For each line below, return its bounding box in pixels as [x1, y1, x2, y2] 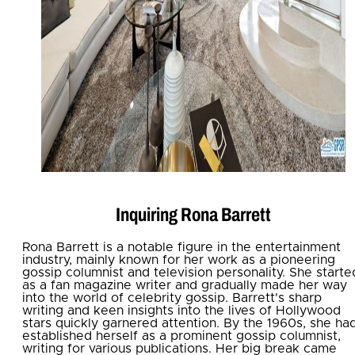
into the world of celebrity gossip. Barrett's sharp [22, 291, 322, 304]
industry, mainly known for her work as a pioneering [22, 253, 335, 266]
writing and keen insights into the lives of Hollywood [22, 303, 341, 317]
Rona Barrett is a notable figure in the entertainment [22, 240, 341, 254]
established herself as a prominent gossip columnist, [22, 329, 341, 342]
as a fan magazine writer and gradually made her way [22, 278, 347, 292]
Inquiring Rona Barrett [116, 204, 271, 225]
